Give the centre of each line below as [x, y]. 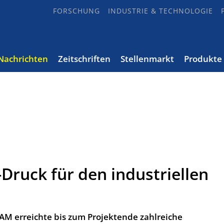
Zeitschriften [84, 59]
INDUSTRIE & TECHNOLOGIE [160, 11]
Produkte [203, 59]
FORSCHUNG [76, 11]
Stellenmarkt [147, 59]
